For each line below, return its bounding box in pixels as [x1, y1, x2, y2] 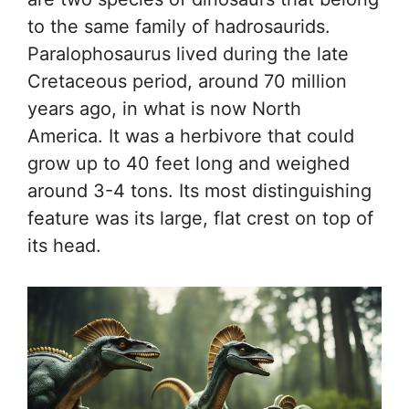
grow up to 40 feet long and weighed [27, 152, 350, 174]
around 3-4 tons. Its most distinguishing [27, 180, 372, 202]
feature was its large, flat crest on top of [27, 207, 373, 229]
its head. [27, 235, 101, 257]
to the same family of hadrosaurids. [27, 16, 330, 37]
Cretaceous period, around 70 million [27, 70, 347, 92]
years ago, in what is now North [27, 98, 301, 120]
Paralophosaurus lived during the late [27, 43, 349, 65]
